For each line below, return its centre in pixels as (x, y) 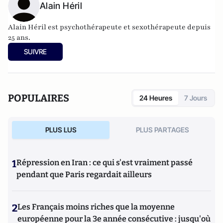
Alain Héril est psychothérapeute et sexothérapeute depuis (109, 27)
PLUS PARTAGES (162, 130)
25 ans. (19, 38)
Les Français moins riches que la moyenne (96, 207)
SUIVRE (35, 52)
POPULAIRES (39, 98)
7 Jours (196, 98)
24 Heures (156, 98)
